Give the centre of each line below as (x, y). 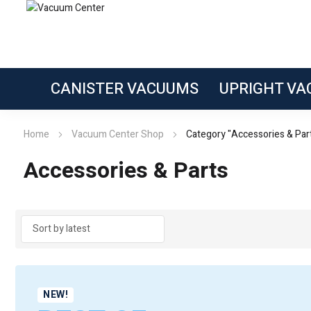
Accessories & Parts (126, 171)
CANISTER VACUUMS (125, 89)
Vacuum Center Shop (118, 135)
